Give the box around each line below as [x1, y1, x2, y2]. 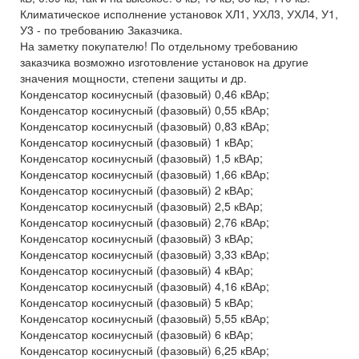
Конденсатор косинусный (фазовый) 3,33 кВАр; [20, 246, 269, 262]
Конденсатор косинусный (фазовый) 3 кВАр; [20, 230, 253, 246]
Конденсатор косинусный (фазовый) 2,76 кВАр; [20, 214, 269, 230]
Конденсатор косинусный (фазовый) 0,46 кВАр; [20, 86, 269, 102]
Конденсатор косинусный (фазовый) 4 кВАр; [20, 262, 253, 278]
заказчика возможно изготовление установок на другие [20, 54, 309, 70]
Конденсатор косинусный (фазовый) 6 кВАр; [20, 326, 253, 342]
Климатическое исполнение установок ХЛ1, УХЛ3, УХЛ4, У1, [20, 6, 338, 22]
